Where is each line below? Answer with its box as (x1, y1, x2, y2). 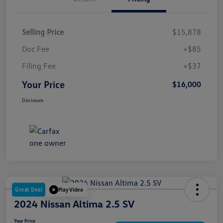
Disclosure (22, 97, 43, 103)
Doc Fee (22, 43, 49, 54)
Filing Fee (22, 60, 56, 71)
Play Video (58, 186, 83, 193)
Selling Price (22, 26, 64, 37)
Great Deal (15, 186, 42, 193)
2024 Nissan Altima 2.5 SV (14, 197, 134, 210)
